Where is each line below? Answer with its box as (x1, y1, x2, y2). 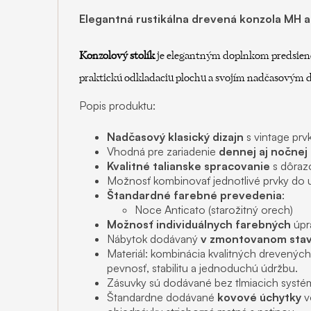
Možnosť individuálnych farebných (107, 217, 291, 231)
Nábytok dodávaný (107, 231, 198, 246)
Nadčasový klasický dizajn (107, 129, 244, 144)
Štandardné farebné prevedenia (107, 187, 282, 202)
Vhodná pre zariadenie (107, 144, 219, 158)
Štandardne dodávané (107, 289, 215, 304)
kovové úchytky (215, 289, 301, 304)
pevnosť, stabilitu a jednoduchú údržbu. (107, 260, 298, 275)
